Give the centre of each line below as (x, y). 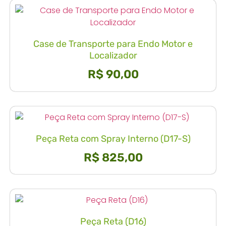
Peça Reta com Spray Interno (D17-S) (113, 138)
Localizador (113, 56)
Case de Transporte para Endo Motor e (113, 44)
